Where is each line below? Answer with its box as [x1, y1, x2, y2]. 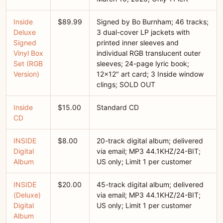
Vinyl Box [13, 49, 43, 57]
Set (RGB [13, 59, 43, 68]
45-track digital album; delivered [97, 180, 204, 189]
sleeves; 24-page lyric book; [97, 59, 189, 68]
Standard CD [97, 103, 139, 111]
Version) [13, 70, 39, 78]
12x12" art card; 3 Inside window [97, 70, 204, 78]
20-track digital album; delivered [97, 136, 203, 145]
